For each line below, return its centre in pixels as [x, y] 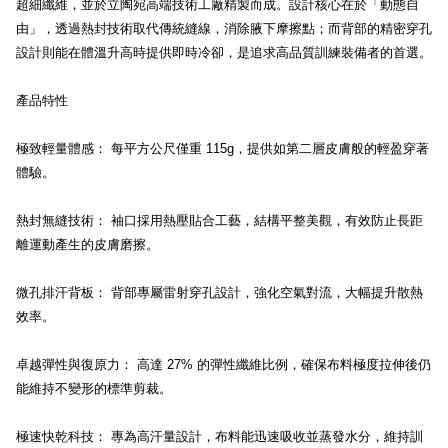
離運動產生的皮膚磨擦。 [87, 244]
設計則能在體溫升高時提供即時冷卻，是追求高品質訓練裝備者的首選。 [224, 52]
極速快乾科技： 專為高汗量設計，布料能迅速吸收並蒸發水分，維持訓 [219, 436]
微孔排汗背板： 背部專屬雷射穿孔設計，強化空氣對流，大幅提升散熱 [219, 292]
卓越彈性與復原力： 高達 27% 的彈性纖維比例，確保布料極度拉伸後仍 [223, 364]
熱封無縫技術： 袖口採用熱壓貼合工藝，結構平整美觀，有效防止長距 [219, 220]
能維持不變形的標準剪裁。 [94, 388]
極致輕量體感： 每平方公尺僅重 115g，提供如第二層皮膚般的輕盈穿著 [222, 148]
